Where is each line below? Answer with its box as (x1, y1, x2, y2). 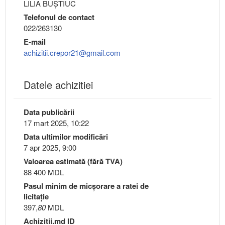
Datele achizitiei (24, 77, 93, 92)
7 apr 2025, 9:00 (24, 142, 76, 153)
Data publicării (24, 106, 74, 118)
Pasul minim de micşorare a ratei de (24, 180, 149, 192)
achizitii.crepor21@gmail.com (24, 47, 121, 58)
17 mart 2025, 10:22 (24, 118, 89, 129)
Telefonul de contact (24, 12, 94, 23)
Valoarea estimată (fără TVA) (24, 156, 123, 167)
